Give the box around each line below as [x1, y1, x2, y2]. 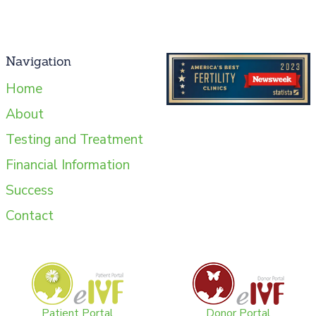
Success [6, 181, 54, 200]
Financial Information [6, 155, 130, 174]
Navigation [6, 52, 71, 69]
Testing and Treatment [6, 130, 143, 149]
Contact [6, 206, 54, 225]
